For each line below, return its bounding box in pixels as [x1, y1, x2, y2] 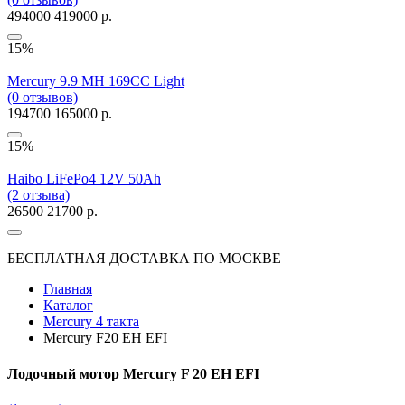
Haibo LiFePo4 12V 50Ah [7, 171, 161, 187]
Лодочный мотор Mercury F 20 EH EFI [7, 365, 259, 381]
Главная [43, 281, 92, 297]
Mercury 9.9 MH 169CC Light [7, 73, 184, 89]
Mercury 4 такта [43, 314, 139, 330]
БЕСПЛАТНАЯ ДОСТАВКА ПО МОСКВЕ [7, 250, 281, 267]
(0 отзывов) [7, 89, 78, 106]
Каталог [43, 297, 93, 314]
